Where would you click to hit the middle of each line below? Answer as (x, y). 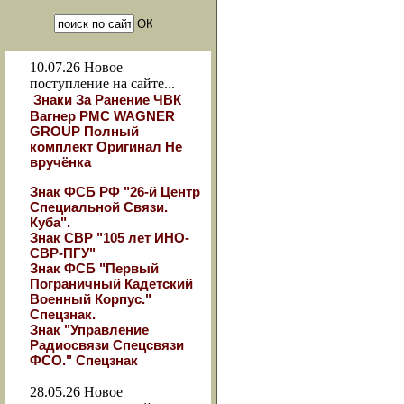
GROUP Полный (84, 131)
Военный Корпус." (91, 299)
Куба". (50, 222)
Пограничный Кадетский (111, 284)
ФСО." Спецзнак (84, 360)
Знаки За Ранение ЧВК (107, 100)
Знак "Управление (89, 330)
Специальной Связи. (99, 207)
